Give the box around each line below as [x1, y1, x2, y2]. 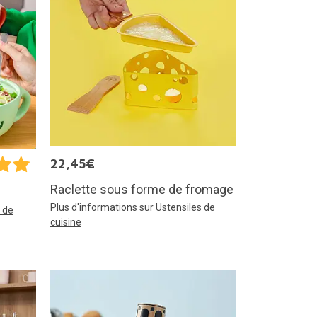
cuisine [50, 217, 81, 228]
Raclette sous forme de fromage [50, 182, 234, 197]
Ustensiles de [156, 202, 215, 213]
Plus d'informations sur [50, 202, 156, 213]
